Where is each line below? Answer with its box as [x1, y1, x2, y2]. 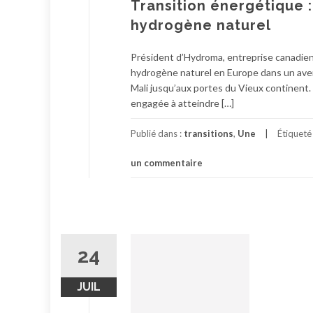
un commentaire [131, 156, 203, 168]
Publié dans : [131, 127, 184, 139]
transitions [184, 127, 233, 139]
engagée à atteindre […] [131, 96, 234, 109]
